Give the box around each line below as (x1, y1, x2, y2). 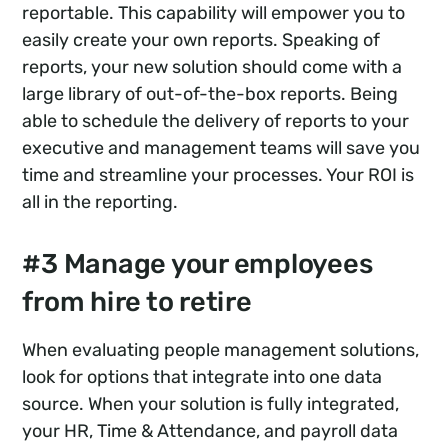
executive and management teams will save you (22, 137, 421, 160)
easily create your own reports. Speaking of (22, 29, 381, 52)
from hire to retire (22, 286, 252, 319)
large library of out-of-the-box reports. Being (22, 83, 399, 106)
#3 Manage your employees (22, 248, 373, 281)
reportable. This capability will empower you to (22, 2, 406, 25)
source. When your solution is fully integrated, (22, 393, 400, 416)
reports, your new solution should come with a (22, 56, 403, 79)
